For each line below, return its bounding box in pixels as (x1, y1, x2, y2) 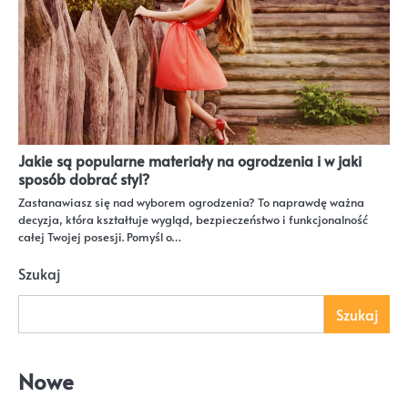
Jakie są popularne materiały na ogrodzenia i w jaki (18, 149, 362, 171)
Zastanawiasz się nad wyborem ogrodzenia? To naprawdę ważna (18, 193, 364, 210)
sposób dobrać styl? (18, 168, 149, 189)
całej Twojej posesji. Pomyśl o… (18, 228, 181, 245)
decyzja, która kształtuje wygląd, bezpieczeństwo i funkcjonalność (18, 210, 368, 228)
